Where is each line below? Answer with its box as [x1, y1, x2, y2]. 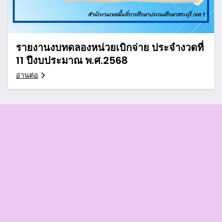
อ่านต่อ [16, 70, 38, 80]
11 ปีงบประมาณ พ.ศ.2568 [16, 53, 128, 67]
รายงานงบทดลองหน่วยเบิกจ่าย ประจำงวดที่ [16, 40, 204, 55]
